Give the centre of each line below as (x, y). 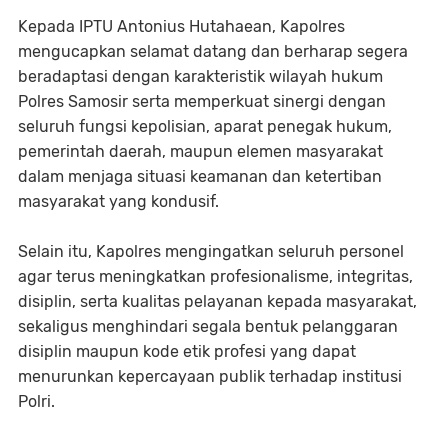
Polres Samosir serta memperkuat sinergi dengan (202, 101)
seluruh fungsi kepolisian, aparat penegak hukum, (205, 126)
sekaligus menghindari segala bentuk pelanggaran (208, 326)
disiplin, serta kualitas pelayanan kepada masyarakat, (217, 301)
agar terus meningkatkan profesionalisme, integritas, (215, 276)
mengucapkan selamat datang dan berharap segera (213, 51)
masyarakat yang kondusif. (118, 201)
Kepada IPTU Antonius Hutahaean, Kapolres (181, 26)
